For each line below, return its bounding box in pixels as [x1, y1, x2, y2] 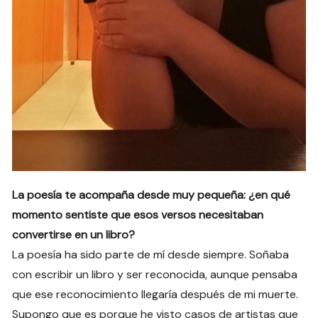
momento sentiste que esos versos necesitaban [12, 207, 264, 223]
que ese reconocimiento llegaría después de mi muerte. [12, 287, 299, 302]
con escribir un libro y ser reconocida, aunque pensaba [12, 267, 298, 283]
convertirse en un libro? [12, 227, 136, 243]
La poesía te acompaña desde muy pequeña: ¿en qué [12, 187, 291, 203]
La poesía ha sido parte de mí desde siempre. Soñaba [12, 247, 290, 263]
